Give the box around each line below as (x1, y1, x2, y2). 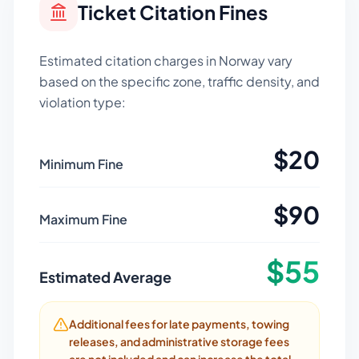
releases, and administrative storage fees (69, 334, 289, 349)
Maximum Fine (39, 211, 127, 228)
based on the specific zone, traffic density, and (39, 73, 320, 90)
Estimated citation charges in (39, 52, 219, 69)
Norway (219, 52, 265, 69)
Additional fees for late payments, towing (69, 317, 289, 331)
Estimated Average (39, 268, 171, 286)
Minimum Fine (39, 155, 123, 172)
